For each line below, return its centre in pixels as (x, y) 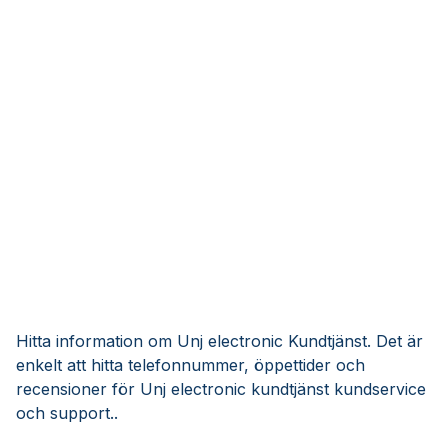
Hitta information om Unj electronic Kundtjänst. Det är (219, 341)
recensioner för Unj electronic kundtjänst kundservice (221, 389)
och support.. (67, 413)
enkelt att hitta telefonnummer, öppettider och (190, 365)
